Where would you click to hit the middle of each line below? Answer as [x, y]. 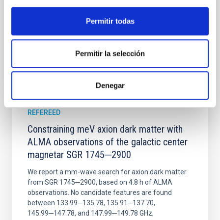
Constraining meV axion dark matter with [105, 129]
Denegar [110, 85]
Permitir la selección [110, 53]
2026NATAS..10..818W [119, 47]
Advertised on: [63, 16]
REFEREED [44, 112]
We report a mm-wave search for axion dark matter [107, 172]
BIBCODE [62, 47]
